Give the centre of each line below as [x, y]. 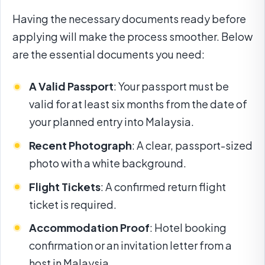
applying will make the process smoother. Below [132, 37]
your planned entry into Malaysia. [112, 122]
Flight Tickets [65, 186]
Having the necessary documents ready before [129, 19]
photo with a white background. [108, 163]
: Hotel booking [188, 228]
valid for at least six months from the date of [138, 104]
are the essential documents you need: [109, 54]
